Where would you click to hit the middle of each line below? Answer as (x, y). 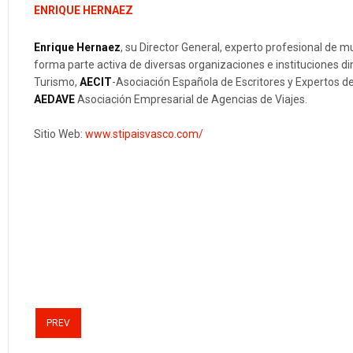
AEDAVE (54, 99)
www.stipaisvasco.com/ (145, 134)
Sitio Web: (59, 134)
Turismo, (57, 82)
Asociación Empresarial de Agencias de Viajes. (191, 99)
